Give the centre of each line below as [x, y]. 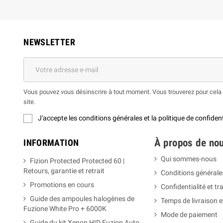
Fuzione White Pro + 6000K [65, 209]
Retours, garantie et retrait [64, 171]
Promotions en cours [62, 185]
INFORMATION [51, 143]
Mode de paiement [189, 215]
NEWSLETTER [49, 42]
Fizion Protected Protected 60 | [77, 161]
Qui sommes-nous [188, 159]
